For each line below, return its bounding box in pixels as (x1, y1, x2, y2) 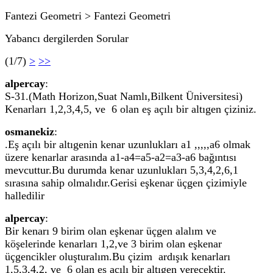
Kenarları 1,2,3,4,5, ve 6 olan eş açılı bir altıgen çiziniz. (5, 103, 257, 115)
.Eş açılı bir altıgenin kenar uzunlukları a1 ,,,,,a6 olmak (5, 138, 250, 151)
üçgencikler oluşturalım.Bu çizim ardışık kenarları (5, 250, 230, 263)
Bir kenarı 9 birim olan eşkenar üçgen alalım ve (5, 225, 216, 237)
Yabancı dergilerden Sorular (5, 32, 129, 44)
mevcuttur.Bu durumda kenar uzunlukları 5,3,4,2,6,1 (5, 164, 238, 176)
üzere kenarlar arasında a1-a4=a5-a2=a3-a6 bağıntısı (5, 151, 236, 163)
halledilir (5, 190, 44, 202)
